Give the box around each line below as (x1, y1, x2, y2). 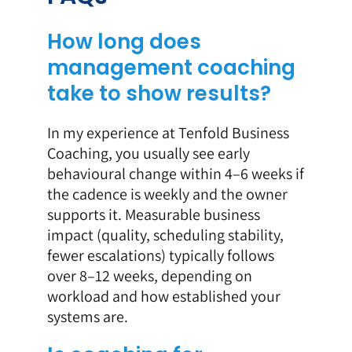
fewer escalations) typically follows (46, 244, 274, 266)
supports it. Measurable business (46, 203, 260, 225)
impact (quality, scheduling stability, (46, 224, 284, 245)
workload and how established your (46, 285, 280, 306)
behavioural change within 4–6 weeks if (46, 163, 304, 184)
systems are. (46, 306, 128, 327)
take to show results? (46, 79, 271, 108)
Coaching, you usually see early (46, 142, 250, 163)
